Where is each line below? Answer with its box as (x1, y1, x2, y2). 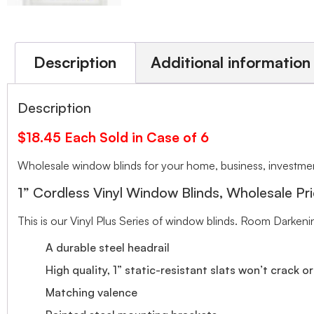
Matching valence (46, 285, 137, 300)
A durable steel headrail (46, 240, 170, 255)
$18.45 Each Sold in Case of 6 (18, 128, 209, 146)
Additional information (151, 53, 311, 72)
